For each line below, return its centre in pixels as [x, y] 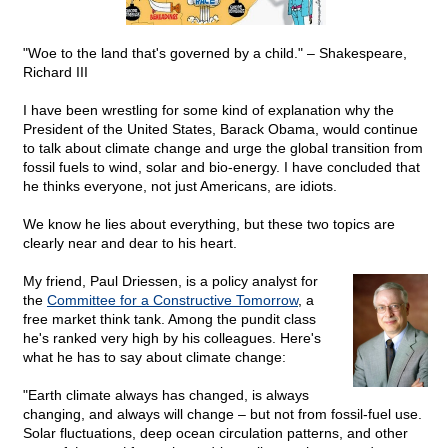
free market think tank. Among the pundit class [169, 319]
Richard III [55, 72]
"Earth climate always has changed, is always [166, 395]
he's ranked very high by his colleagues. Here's [172, 338]
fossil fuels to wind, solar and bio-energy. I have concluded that [221, 167]
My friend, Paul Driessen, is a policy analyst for [170, 281]
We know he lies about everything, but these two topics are [209, 224]
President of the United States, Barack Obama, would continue [220, 129]
